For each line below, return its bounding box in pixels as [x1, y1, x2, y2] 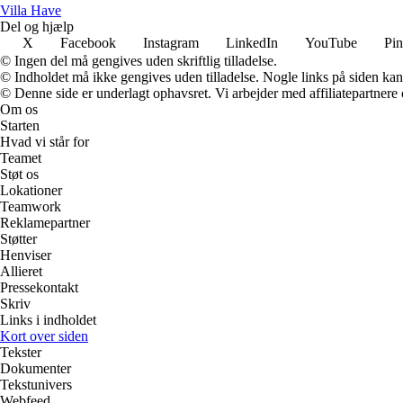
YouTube [305, 35, 357, 51]
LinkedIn [226, 35, 278, 51]
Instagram [143, 35, 199, 51]
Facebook [60, 35, 116, 51]
